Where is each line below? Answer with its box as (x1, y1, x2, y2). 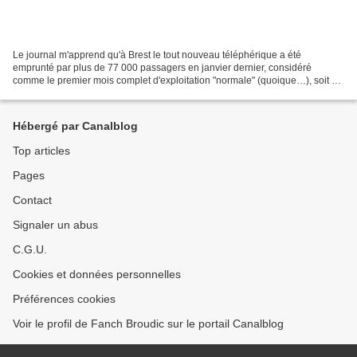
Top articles (13, 144, 70, 157)
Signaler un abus (13, 218, 98, 231)
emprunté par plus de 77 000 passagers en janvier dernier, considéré (13, 61, 312, 73)
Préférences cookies (13, 292, 116, 305)
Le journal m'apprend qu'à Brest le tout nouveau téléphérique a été (13, 49, 301, 61)
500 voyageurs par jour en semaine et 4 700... (13, 87, 211, 99)
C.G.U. (13, 243, 47, 256)
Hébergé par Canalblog (13, 120, 138, 132)
